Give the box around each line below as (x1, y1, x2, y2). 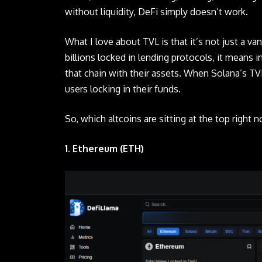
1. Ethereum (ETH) (65, 142, 144, 154)
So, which (65, 112, 109, 125)
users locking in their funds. (65, 82, 181, 95)
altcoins (108, 112, 142, 125)
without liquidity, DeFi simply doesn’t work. (65, 5, 249, 18)
